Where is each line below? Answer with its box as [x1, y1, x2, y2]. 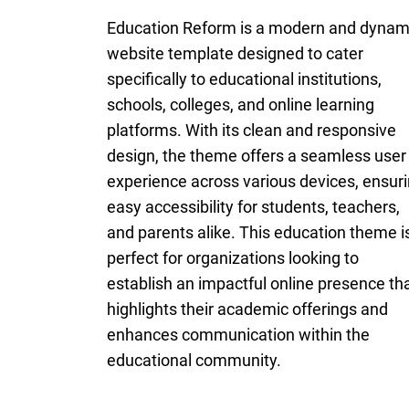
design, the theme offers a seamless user [107, 146, 406, 165]
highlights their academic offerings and [107, 299, 388, 319]
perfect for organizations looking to [107, 248, 359, 267]
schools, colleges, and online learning [107, 95, 374, 114]
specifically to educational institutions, [107, 69, 382, 89]
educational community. [107, 351, 281, 370]
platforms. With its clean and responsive [107, 121, 396, 140]
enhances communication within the [107, 325, 370, 344]
